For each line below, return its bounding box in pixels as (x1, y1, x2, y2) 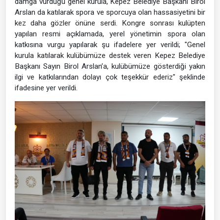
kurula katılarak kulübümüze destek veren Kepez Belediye (15, 51, 205, 60)
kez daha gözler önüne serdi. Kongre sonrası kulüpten (15, 18, 205, 27)
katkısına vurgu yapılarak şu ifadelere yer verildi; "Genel (15, 40, 205, 49)
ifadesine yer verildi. (15, 83, 78, 92)
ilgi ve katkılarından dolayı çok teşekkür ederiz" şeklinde (15, 72, 205, 82)
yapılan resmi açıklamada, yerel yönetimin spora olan (15, 29, 205, 38)
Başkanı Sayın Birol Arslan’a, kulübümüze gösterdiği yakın (15, 61, 205, 71)
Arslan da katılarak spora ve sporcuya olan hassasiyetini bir (15, 7, 205, 17)
